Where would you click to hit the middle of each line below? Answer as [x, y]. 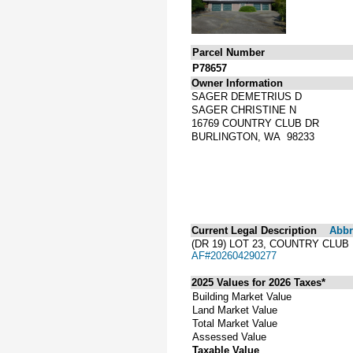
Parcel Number [229, 52]
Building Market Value [242, 296]
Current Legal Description [254, 230]
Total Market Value [235, 323]
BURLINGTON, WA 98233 [253, 136]
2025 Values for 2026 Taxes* [258, 282]
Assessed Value [229, 336]
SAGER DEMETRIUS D [247, 96]
